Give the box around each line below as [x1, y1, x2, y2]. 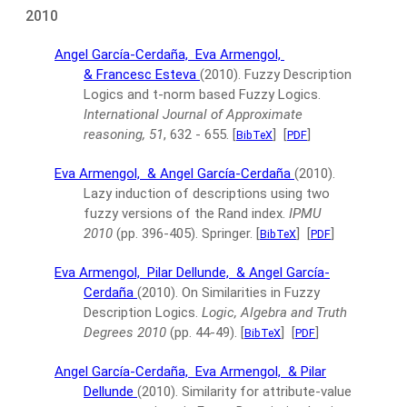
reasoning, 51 [84, 126, 164, 143]
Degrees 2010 [84, 324, 166, 341]
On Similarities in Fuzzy [182, 284, 320, 301]
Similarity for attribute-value [182, 383, 352, 400]
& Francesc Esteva [84, 66, 200, 83]
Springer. [202, 225, 253, 242]
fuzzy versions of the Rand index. [84, 205, 285, 222]
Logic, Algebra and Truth [202, 304, 347, 321]
